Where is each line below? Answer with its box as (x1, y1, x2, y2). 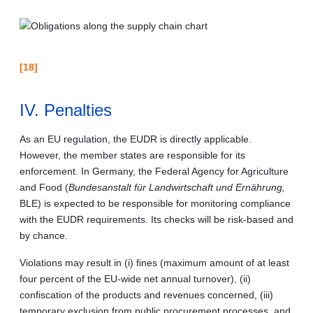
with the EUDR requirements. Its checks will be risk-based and (20, 213, 293, 225)
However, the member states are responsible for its (20, 149, 245, 161)
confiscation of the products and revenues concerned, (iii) (20, 289, 273, 300)
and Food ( (20, 181, 68, 193)
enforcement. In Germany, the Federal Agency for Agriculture (20, 165, 289, 177)
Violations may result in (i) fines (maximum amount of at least (20, 256, 289, 268)
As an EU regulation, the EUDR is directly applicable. (20, 133, 252, 145)
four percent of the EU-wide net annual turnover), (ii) (20, 272, 251, 284)
